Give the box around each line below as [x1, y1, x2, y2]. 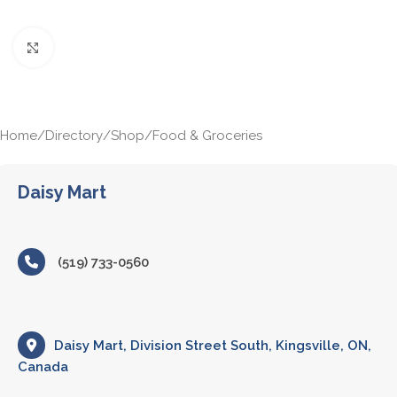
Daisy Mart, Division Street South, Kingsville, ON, [54, 338, 371, 354]
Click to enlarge [52, 40, 147, 55]
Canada [18, 359, 68, 375]
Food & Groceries [152, 128, 262, 144]
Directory [45, 128, 103, 144]
